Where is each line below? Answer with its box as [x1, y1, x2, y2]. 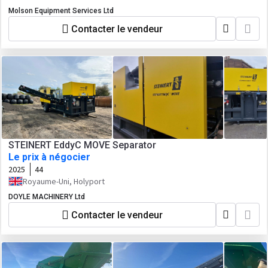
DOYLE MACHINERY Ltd [8, 193, 85, 201]
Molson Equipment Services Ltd [8, 7, 114, 15]
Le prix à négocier [8, 151, 90, 163]
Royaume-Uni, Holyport [23, 176, 105, 187]
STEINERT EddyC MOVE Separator [8, 139, 156, 151]
